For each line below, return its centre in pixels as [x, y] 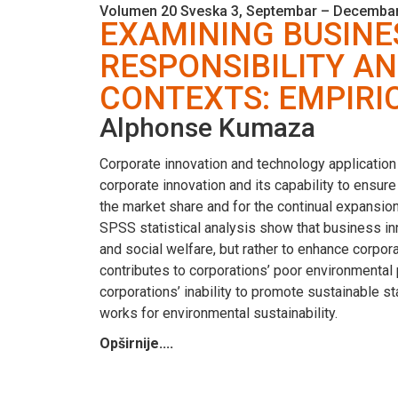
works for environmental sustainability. [219, 313]
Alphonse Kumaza [207, 127]
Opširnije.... [136, 343]
